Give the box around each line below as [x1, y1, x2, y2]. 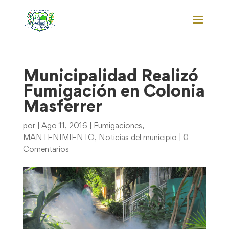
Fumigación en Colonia [22, 85, 205, 100]
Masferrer [22, 100, 102, 116]
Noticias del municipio [98, 134, 177, 142]
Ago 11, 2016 [41, 123, 87, 130]
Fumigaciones [93, 123, 142, 130]
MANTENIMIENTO [22, 134, 95, 142]
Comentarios [22, 146, 69, 153]
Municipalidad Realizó [22, 70, 198, 85]
